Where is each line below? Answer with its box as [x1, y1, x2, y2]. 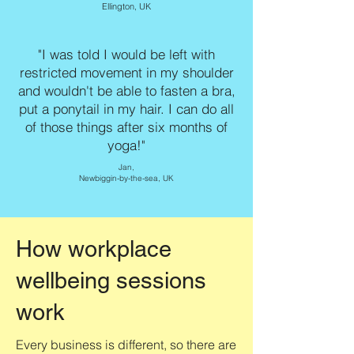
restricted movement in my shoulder [19, 64, 234, 81]
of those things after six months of [25, 119, 228, 136]
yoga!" [107, 137, 145, 154]
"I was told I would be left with [38, 46, 215, 63]
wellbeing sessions [16, 267, 206, 295]
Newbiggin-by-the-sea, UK [79, 173, 174, 184]
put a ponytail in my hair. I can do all [19, 100, 234, 118]
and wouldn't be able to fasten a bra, [17, 82, 235, 100]
